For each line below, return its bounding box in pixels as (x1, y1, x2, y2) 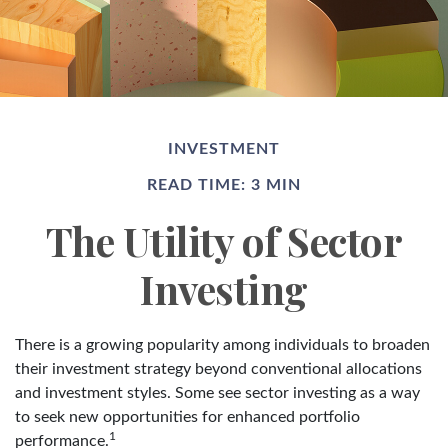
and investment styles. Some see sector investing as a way (15, 384, 420, 401)
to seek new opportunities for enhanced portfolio (15, 408, 360, 425)
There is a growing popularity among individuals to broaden (15, 336, 430, 353)
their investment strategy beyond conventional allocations (15, 360, 422, 377)
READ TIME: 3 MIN (147, 176, 301, 193)
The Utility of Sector (45, 213, 403, 267)
